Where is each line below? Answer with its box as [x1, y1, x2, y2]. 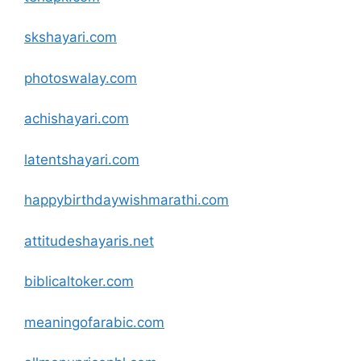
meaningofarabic [24, 313, 133, 330]
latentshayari [24, 151, 108, 168]
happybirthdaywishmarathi [24, 192, 197, 208]
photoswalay [24, 69, 106, 86]
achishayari [24, 110, 98, 127]
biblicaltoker [24, 273, 102, 289]
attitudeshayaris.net [24, 232, 154, 249]
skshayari [24, 29, 85, 45]
